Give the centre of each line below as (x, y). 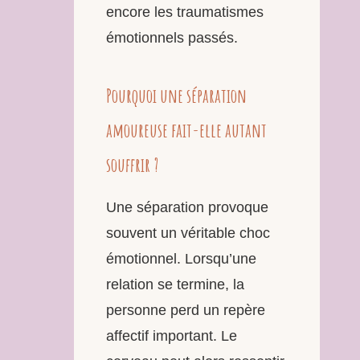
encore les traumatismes (185, 12)
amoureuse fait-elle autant (186, 130)
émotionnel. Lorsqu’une (181, 258)
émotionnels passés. (172, 37)
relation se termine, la (175, 284)
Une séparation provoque (187, 207)
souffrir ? (132, 164)
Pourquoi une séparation (176, 95)
